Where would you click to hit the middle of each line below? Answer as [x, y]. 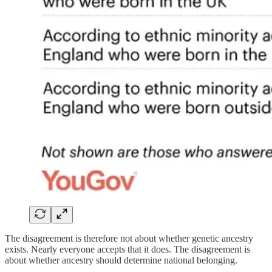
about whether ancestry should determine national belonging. [121, 260]
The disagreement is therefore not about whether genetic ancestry [129, 238]
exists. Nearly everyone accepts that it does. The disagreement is [127, 249]
